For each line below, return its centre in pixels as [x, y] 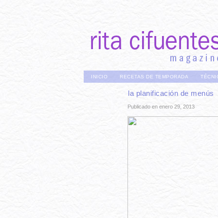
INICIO [99, 77]
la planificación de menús [171, 93]
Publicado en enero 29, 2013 [161, 107]
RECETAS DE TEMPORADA [154, 77]
